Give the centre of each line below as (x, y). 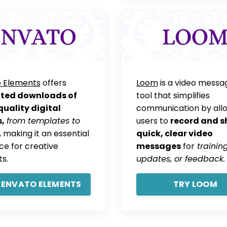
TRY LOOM (195, 184)
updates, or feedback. (181, 159)
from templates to (43, 121)
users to (153, 121)
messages (159, 146)
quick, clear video (175, 133)
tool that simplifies (173, 95)
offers (53, 83)
